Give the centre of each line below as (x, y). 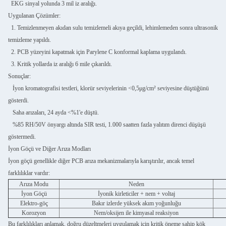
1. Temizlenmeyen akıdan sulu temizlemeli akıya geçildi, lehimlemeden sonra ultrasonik (113, 28)
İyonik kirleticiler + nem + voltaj (136, 194)
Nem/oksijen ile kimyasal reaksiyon (136, 213)
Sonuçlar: (19, 76)
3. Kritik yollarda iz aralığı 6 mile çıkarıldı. (60, 64)
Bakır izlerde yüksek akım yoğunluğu (136, 204)
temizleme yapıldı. (30, 40)
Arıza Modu (34, 184)
